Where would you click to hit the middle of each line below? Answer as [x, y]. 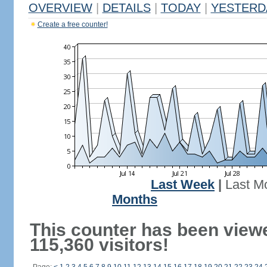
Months [135, 200]
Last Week [183, 185]
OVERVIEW [60, 8]
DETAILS [126, 8]
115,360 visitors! [99, 245]
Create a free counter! [72, 24]
